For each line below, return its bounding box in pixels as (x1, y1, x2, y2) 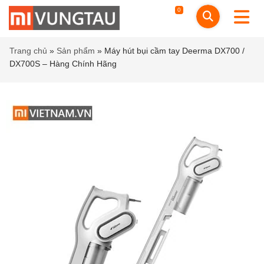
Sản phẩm (57, 46, 95, 55)
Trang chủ (9, 46, 47, 55)
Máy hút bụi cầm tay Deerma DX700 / (104, 46, 245, 55)
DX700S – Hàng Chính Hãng (9, 59, 117, 68)
